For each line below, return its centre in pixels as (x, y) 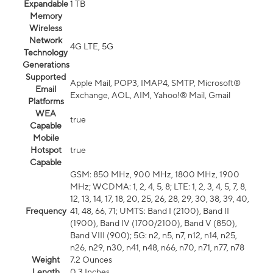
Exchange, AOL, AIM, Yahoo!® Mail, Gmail (150, 95)
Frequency (46, 211)
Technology (46, 53)
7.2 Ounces (91, 260)
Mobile (46, 138)
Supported (46, 77)
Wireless (46, 28)
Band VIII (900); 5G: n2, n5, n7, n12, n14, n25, (154, 236)
